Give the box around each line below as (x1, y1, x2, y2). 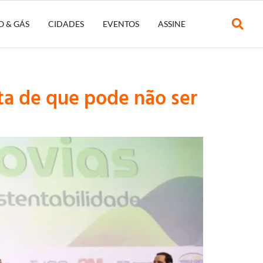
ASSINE (157, 19, 186, 29)
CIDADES (48, 19, 84, 29)
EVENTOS (102, 19, 139, 29)
